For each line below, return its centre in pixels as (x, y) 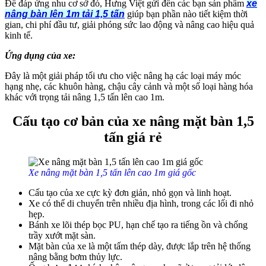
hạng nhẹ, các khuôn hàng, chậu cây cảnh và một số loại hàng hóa (129, 86)
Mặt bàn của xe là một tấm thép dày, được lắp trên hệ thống (140, 246)
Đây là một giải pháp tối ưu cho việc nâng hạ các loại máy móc (123, 75)
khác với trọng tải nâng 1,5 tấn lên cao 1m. (85, 97)
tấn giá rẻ (133, 137)
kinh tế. (19, 35)
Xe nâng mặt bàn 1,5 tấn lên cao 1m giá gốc (112, 173)
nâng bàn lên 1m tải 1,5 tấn (65, 14)
